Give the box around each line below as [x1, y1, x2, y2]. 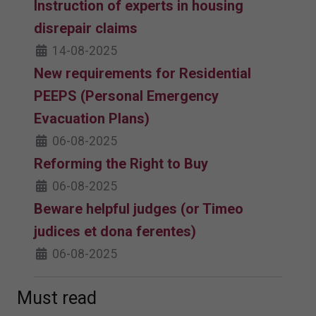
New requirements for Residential [34, 65, 251, 83]
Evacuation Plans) [34, 110, 150, 128]
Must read [17, 288, 97, 309]
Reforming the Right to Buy [34, 155, 208, 173]
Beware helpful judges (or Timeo [34, 200, 243, 218]
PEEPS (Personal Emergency [34, 87, 219, 105]
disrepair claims [34, 20, 138, 37]
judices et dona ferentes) [34, 223, 196, 241]
